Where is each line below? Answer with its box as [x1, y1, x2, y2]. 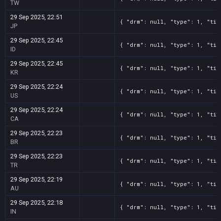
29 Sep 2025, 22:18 [10, 199, 63, 206]
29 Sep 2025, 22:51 [10, 13, 63, 21]
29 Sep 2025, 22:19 [10, 176, 63, 183]
